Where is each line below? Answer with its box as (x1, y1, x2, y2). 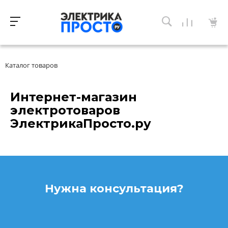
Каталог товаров (5, 60, 58, 70)
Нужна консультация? (44, 181, 184, 195)
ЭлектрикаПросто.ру (10, 116, 151, 131)
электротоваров (10, 102, 120, 118)
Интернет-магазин (10, 89, 137, 104)
